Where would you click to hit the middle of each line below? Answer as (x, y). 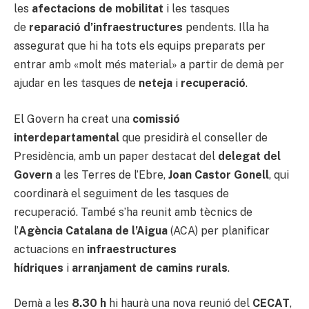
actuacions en (50, 249)
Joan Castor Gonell (219, 175)
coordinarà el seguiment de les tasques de (121, 193)
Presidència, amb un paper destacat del (116, 156)
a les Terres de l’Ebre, (110, 175)
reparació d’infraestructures (106, 28)
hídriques (39, 268)
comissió (156, 119)
